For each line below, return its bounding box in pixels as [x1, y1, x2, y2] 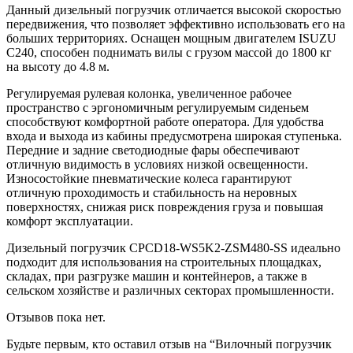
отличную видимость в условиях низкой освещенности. [6, 157, 308, 171]
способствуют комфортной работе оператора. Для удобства [6, 114, 324, 128]
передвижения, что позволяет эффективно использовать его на [6, 17, 345, 31]
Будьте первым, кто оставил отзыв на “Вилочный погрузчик [6, 336, 332, 351]
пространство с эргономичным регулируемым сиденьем [6, 100, 309, 114]
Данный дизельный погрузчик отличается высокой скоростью [6, 2, 341, 17]
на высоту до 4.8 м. [6, 59, 110, 73]
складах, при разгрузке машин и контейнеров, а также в [6, 269, 307, 283]
